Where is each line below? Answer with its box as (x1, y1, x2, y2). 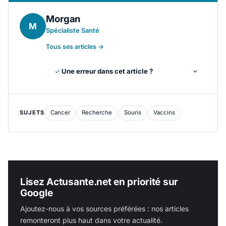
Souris (124, 109, 142, 117)
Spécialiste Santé (46, 27, 100, 35)
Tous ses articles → (46, 43, 104, 51)
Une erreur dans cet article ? (61, 67, 153, 76)
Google (20, 187, 53, 199)
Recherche (82, 109, 112, 117)
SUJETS (20, 109, 44, 117)
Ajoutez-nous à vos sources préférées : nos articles (20, 204, 189, 213)
